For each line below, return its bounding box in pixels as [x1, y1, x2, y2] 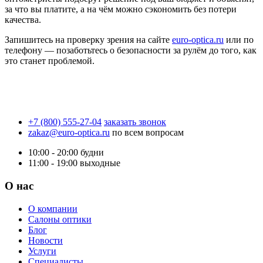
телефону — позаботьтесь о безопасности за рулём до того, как [5, 45, 257, 56]
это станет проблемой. [5, 56, 95, 66]
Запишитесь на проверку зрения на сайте [5, 35, 172, 45]
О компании [28, 203, 77, 214]
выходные [80, 158, 120, 168]
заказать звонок [104, 117, 166, 127]
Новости [28, 235, 63, 245]
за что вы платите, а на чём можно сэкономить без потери [5, 4, 237, 15]
